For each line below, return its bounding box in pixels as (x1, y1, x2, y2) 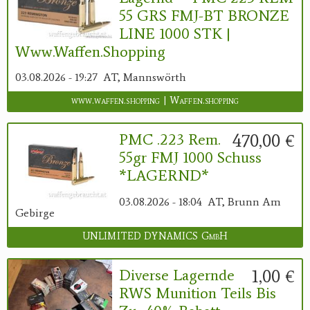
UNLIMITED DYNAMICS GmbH (82, 230, 228, 242)
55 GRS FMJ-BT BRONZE (119, 6, 289, 25)
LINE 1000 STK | (119, 24, 230, 43)
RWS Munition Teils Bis (119, 283, 276, 302)
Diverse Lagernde (119, 265, 235, 284)
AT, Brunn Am (208, 194, 281, 208)
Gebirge (15, 206, 55, 219)
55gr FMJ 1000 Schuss (119, 148, 262, 167)
